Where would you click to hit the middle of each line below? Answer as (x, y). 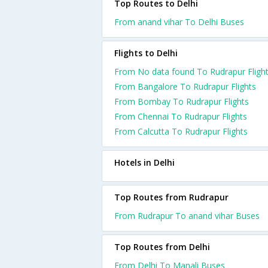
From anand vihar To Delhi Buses (179, 22)
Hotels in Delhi (144, 162)
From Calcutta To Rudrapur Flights (181, 131)
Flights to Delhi (146, 53)
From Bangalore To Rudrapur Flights (185, 86)
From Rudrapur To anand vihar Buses (187, 216)
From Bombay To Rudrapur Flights (182, 101)
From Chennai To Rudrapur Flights (181, 116)
